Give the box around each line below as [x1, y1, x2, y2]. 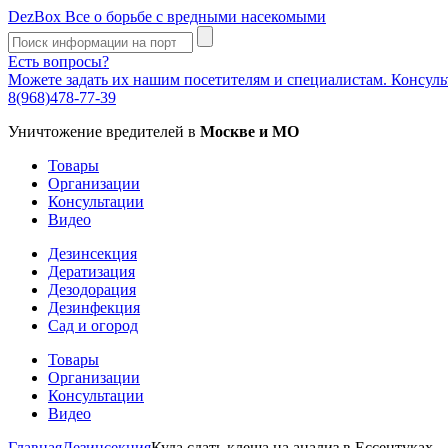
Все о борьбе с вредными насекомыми [61, 8, 326, 25]
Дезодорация [48, 281, 136, 298]
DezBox [8, 8, 61, 25]
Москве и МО [200, 123, 299, 140]
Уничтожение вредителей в [8, 123, 200, 140]
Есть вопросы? [8, 53, 109, 70]
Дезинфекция [48, 299, 140, 316]
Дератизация [48, 263, 135, 280]
